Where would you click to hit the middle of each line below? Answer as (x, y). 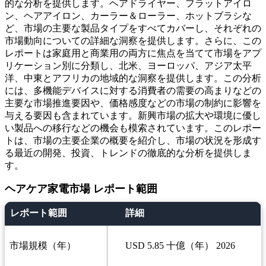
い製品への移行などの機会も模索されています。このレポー (133, 128)
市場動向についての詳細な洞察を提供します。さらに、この (133, 41)
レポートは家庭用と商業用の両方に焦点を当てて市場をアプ (133, 53)
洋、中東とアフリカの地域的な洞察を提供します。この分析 (133, 78)
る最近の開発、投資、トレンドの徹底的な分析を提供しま (128, 153)
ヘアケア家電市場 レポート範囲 (81, 189)
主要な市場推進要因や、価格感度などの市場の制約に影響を (133, 103)
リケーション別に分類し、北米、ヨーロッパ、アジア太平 (128, 66)
